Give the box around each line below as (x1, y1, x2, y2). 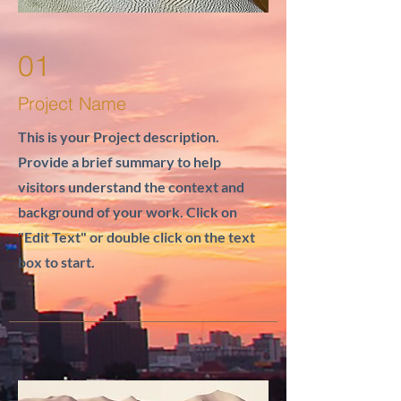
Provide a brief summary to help (18, 153, 221, 170)
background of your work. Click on (18, 203, 237, 220)
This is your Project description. (18, 128, 219, 145)
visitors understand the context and (18, 178, 244, 195)
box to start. (18, 253, 95, 270)
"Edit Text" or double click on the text (18, 228, 255, 245)
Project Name (18, 92, 126, 115)
